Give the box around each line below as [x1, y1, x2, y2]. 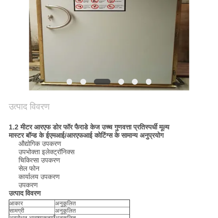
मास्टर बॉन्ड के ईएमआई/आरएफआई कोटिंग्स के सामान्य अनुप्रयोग [8, 131, 163, 140]
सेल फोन [18, 164, 39, 173]
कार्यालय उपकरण [18, 173, 60, 181]
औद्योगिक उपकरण [18, 140, 61, 148]
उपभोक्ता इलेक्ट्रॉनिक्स [18, 148, 74, 156]
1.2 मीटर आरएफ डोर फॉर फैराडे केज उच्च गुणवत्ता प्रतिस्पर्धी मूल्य [8, 123, 169, 131]
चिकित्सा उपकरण [18, 156, 60, 164]
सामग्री [9, 207, 24, 215]
